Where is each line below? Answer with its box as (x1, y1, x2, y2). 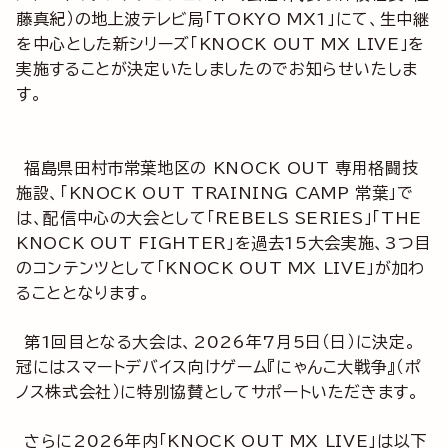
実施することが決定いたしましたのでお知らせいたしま (16, 61, 418, 77)
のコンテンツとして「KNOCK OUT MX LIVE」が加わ (16, 260, 425, 276)
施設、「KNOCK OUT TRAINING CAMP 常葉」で (16, 185, 414, 201)
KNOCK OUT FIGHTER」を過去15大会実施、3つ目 (16, 235, 431, 251)
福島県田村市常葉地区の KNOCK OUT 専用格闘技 (24, 160, 419, 176)
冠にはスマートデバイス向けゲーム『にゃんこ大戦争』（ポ (16, 359, 422, 375)
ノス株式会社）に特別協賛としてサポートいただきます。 (16, 384, 420, 400)
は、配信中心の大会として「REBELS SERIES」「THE (16, 210, 422, 226)
